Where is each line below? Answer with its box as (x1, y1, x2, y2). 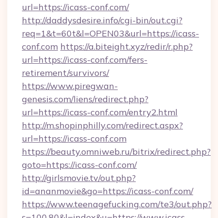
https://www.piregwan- (22, 80, 118, 91)
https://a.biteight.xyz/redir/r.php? (60, 41, 193, 52)
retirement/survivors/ (22, 67, 109, 78)
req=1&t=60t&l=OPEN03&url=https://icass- (22, 28, 199, 39)
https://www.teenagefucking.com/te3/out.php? (22, 199, 212, 210)
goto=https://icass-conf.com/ (22, 159, 137, 170)
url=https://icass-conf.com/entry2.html (22, 107, 178, 118)
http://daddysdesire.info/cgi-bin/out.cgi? (22, 15, 182, 26)
